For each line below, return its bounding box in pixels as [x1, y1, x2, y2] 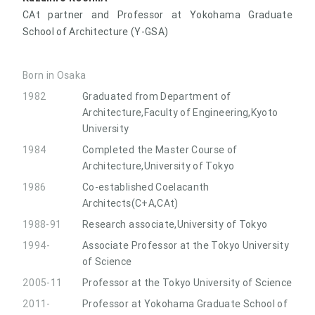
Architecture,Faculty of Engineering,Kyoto [82, 105, 278, 119]
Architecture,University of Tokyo [82, 159, 235, 172]
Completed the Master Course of [82, 143, 238, 156]
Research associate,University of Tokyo [82, 217, 268, 231]
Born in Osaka [22, 68, 86, 82]
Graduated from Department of [82, 89, 231, 103]
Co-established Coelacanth [82, 180, 210, 193]
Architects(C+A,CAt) [82, 196, 179, 210]
